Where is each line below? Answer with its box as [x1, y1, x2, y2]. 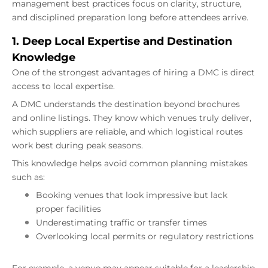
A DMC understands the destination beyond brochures [12, 98, 240, 109]
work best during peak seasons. [12, 139, 143, 151]
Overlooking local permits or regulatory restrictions [36, 230, 254, 242]
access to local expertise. [12, 80, 115, 92]
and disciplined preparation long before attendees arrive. [12, 11, 248, 23]
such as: [12, 171, 45, 182]
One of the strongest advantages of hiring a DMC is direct [12, 66, 255, 78]
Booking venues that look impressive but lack [36, 189, 227, 200]
